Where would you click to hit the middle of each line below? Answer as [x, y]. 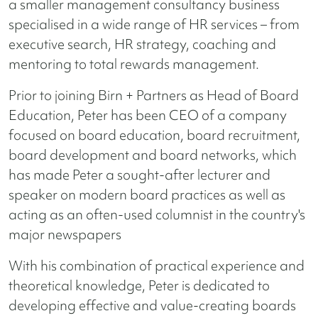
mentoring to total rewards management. [134, 64]
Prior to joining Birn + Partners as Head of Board [154, 95]
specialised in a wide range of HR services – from [154, 24]
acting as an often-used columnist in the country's [157, 215]
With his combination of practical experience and [157, 266]
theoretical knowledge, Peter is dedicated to [139, 286]
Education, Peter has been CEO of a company [148, 115]
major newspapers [65, 235]
